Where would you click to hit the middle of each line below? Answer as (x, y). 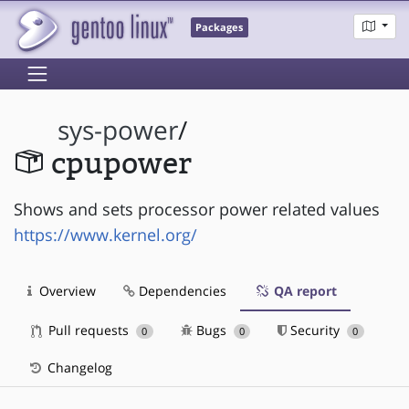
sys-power (118, 131)
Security (315, 330)
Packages (220, 28)
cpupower (121, 164)
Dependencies (181, 290)
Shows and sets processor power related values (197, 209)
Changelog (78, 367)
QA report (304, 290)
